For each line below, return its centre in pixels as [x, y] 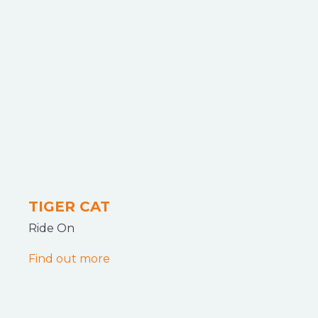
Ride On [51, 228]
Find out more [69, 259]
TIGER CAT [69, 207]
